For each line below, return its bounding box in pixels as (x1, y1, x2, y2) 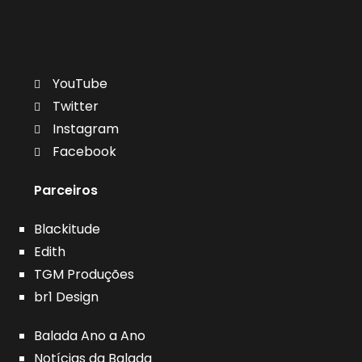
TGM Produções (34, 265, 135, 284)
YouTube (52, 74, 107, 94)
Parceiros (34, 181, 99, 200)
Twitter (52, 97, 99, 116)
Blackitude (34, 220, 101, 239)
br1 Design (34, 288, 99, 307)
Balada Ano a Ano (34, 326, 146, 346)
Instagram (52, 120, 119, 139)
